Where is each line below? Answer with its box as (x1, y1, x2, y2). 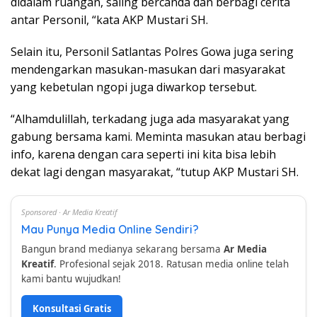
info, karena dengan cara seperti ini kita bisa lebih (11, 146, 276, 162)
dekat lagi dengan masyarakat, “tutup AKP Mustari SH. (11, 164, 299, 180)
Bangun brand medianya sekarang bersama (21, 243, 224, 255)
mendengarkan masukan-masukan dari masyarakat (11, 62, 285, 77)
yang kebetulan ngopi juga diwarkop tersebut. (11, 79, 257, 95)
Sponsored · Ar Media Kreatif (21, 207, 117, 217)
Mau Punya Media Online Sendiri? (21, 222, 199, 236)
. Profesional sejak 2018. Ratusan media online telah (54, 258, 289, 270)
